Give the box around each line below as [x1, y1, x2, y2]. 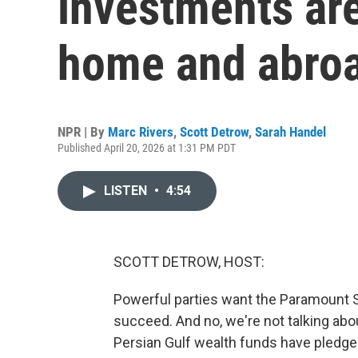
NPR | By [58, 124, 108, 140]
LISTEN [104, 183, 150, 198]
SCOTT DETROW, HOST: [113, 253, 265, 270]
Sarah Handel [255, 124, 326, 140]
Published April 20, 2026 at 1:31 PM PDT [58, 141, 236, 154]
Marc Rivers [108, 124, 173, 140]
